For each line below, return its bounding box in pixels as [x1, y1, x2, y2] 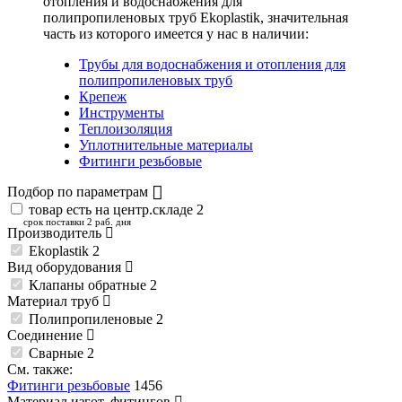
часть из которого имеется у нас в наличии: [43, 26, 309, 42]
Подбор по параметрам [7, 184, 152, 200]
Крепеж [79, 89, 127, 105]
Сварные [29, 345, 87, 362]
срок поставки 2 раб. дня [23, 216, 131, 228]
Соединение [7, 328, 86, 344]
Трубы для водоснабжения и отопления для [79, 57, 345, 73]
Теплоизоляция [79, 121, 172, 137]
